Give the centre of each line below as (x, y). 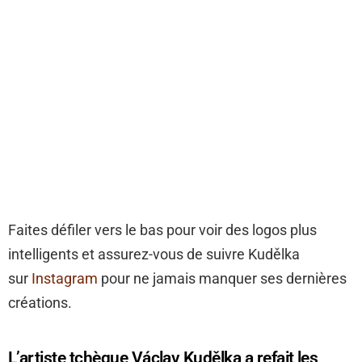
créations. (40, 303)
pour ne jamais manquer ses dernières (222, 279)
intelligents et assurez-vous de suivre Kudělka (154, 255)
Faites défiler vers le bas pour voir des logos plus (162, 230)
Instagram (65, 279)
